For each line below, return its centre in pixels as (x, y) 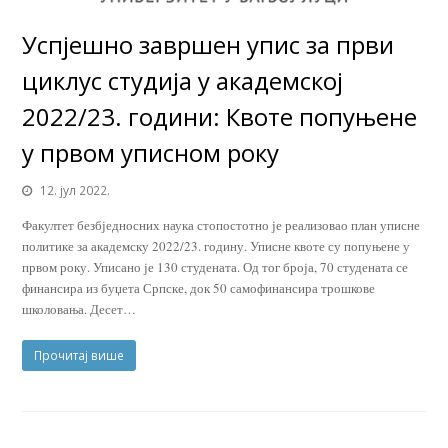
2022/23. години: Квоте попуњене (220, 116)
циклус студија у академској (183, 80)
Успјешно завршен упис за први (208, 44)
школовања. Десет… (79, 308)
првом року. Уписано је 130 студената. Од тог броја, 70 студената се (215, 266)
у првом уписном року (151, 152)
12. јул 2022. (75, 190)
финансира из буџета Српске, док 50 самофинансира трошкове (199, 287)
